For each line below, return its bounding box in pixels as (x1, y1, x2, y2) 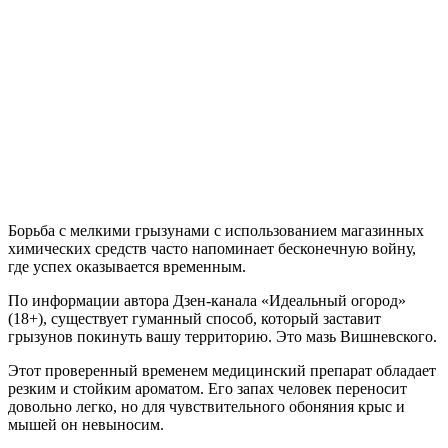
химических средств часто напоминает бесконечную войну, (8, 239, 416, 257)
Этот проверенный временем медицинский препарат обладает (8, 361, 436, 379)
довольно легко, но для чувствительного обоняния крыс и (8, 397, 405, 415)
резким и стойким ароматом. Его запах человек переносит (8, 379, 407, 397)
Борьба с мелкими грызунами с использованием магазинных (8, 221, 424, 239)
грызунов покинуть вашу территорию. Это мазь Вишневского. (8, 327, 437, 345)
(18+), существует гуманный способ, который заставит (8, 309, 381, 327)
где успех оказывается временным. (8, 257, 246, 275)
